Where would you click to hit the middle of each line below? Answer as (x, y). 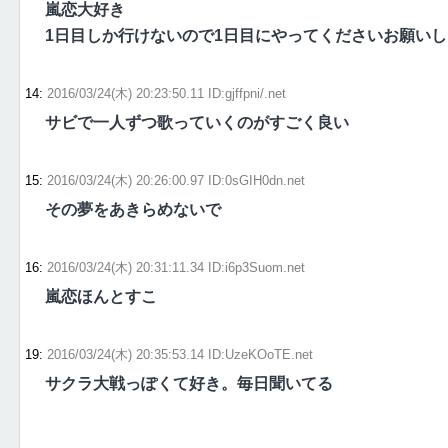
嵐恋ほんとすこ (101, 297)
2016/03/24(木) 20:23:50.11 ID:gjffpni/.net (166, 94)
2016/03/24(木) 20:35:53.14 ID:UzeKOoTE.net (180, 355)
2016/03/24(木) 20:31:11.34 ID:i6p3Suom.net (176, 268)
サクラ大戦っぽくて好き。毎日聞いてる (189, 384)
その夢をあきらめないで (133, 210)
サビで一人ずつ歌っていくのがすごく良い (197, 123)
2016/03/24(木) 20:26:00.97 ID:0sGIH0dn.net (176, 181)
